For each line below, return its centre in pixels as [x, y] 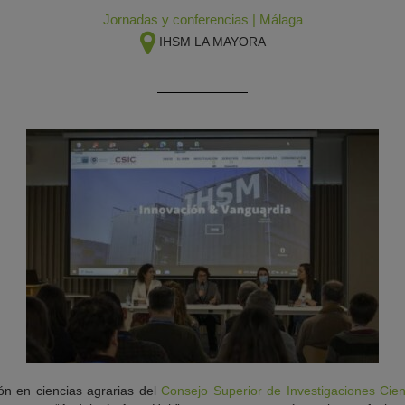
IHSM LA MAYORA [212, 41]
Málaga [281, 19]
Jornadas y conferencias [175, 19]
